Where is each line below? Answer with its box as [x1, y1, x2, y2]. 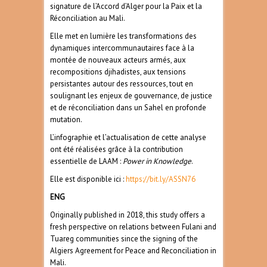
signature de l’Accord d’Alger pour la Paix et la [50, 1, 202, 12]
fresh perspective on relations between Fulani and [50, 222, 216, 232]
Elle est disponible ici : [50, 174, 126, 185]
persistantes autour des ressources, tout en [50, 79, 193, 89]
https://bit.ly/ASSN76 [126, 174, 195, 185]
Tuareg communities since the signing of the [50, 234, 198, 244]
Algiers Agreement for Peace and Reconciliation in [50, 246, 216, 256]
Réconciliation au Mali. [50, 13, 126, 24]
